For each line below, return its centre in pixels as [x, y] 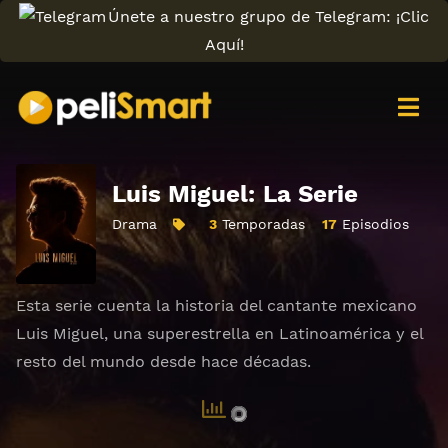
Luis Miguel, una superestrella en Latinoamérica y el [219, 333]
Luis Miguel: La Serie [235, 194]
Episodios [372, 224]
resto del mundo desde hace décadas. [163, 361]
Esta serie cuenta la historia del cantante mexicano [216, 305]
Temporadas [261, 224]
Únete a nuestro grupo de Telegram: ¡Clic [268, 16]
